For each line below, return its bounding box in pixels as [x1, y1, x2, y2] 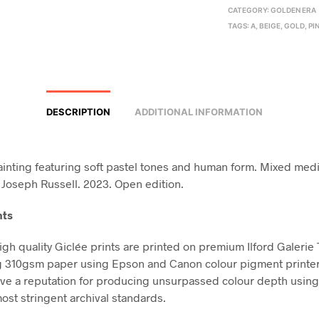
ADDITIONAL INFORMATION [134, 105, 263, 117]
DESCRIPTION [46, 105, 110, 117]
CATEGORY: [228, 5, 271, 14]
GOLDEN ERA [271, 5, 317, 14]
